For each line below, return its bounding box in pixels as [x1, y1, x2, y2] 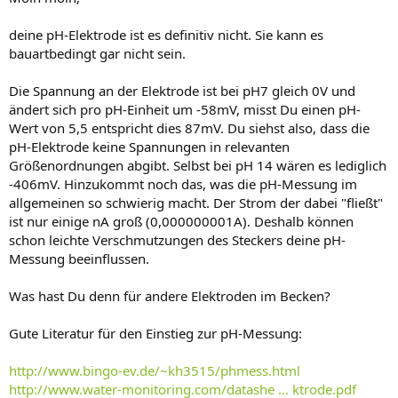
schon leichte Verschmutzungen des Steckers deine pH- [9, 231, 346, 249]
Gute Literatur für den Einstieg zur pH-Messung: [9, 324, 302, 342]
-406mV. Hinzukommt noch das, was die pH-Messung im [9, 175, 357, 193]
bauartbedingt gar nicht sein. [9, 44, 186, 62]
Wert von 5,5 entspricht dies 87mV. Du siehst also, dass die [9, 119, 370, 137]
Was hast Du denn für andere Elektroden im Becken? [9, 287, 330, 305]
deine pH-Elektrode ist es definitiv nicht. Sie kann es [9, 26, 323, 44]
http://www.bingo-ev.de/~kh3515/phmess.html [9, 362, 300, 379]
